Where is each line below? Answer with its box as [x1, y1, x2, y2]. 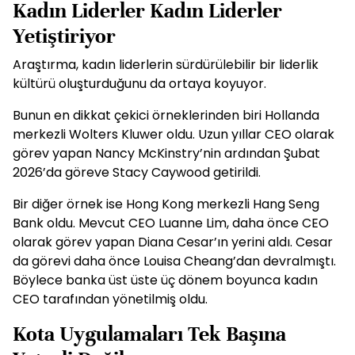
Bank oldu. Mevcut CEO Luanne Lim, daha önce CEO [13, 214, 329, 232]
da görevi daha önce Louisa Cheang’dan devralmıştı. [13, 252, 336, 270]
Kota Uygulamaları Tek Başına [13, 321, 286, 347]
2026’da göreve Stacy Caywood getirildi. [13, 163, 261, 181]
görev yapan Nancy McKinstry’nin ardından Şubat [13, 144, 320, 162]
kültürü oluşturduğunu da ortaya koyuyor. [13, 74, 266, 93]
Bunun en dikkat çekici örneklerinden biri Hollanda [13, 106, 319, 124]
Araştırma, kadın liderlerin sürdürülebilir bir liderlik [13, 55, 319, 74]
